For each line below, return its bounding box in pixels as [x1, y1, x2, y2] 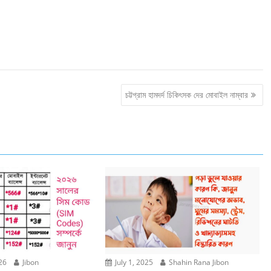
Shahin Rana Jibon [167, 256, 229, 267]
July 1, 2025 [113, 256, 154, 267]
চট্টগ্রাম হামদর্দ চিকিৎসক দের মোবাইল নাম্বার [125, 88, 248, 100]
